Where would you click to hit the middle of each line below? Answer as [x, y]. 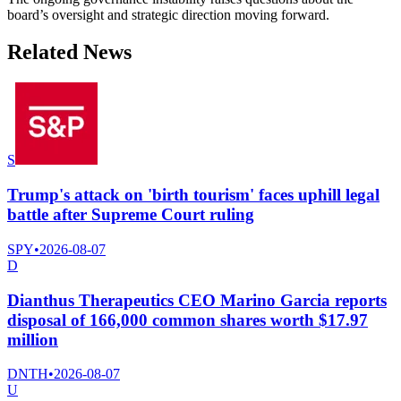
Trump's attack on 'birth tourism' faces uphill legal [193, 195]
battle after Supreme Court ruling [131, 215]
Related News [69, 52]
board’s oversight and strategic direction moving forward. [168, 14]
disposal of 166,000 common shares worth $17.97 [188, 320]
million [33, 339]
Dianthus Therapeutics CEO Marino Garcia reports [197, 300]
